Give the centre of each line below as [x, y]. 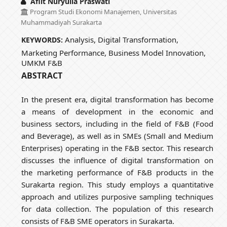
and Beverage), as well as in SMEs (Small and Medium [117, 136]
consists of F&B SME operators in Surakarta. [98, 221]
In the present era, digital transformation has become [117, 99]
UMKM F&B [42, 63]
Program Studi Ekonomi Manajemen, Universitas [102, 11]
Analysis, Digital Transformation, [122, 39]
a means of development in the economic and [117, 111]
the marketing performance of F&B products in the [117, 172]
